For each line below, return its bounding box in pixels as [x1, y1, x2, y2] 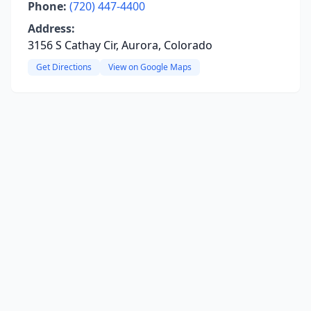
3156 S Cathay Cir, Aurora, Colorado [28, 37, 212, 53]
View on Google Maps [108, 61, 192, 73]
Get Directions [36, 61, 92, 73]
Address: [28, 21, 75, 36]
